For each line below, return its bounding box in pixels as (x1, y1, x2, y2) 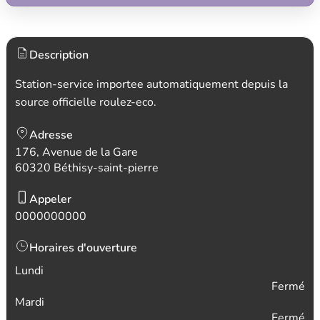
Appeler (29, 191, 71, 207)
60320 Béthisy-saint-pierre (15, 160, 159, 176)
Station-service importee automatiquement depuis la (15, 76, 288, 92)
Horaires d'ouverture (29, 240, 137, 256)
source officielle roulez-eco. (15, 94, 156, 110)
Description (29, 47, 89, 63)
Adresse (29, 127, 73, 143)
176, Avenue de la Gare (15, 144, 138, 160)
